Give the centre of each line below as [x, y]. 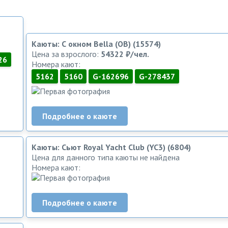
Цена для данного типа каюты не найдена [106, 157]
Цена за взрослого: [66, 54]
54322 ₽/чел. [125, 54]
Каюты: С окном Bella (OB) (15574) [96, 44]
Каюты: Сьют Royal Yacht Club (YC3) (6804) [111, 147]
